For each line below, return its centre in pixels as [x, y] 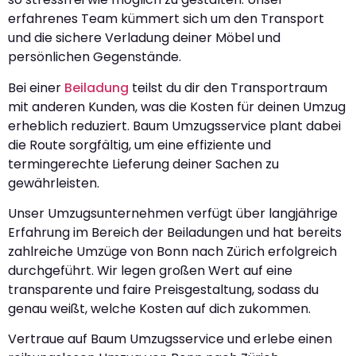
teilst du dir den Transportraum [228, 87]
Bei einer [36, 87]
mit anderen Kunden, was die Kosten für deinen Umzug [177, 106]
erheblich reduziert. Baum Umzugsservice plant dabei [174, 126]
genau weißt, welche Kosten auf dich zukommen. [159, 309]
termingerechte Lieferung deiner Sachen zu [143, 164]
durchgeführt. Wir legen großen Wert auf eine [150, 271]
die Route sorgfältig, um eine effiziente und [139, 145]
